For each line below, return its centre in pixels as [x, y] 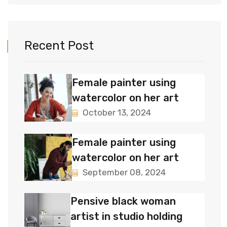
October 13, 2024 [116, 113]
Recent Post [59, 46]
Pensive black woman [123, 201]
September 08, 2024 [123, 172]
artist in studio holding [127, 217]
